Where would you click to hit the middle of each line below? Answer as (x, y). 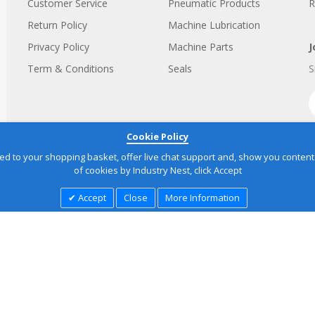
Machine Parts (201, 47)
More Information (202, 198)
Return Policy (57, 25)
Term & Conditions (71, 69)
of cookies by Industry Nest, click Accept (157, 170)
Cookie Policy (157, 136)
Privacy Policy (58, 47)
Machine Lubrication (214, 25)
